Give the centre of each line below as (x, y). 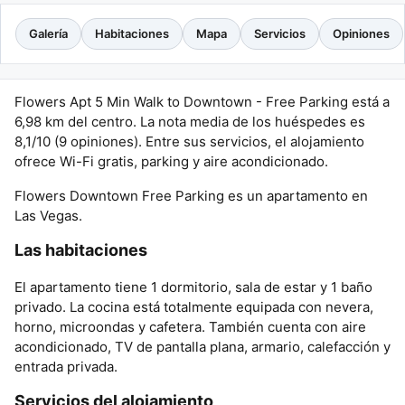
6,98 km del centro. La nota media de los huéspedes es (190, 122)
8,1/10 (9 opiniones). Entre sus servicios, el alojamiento (189, 141)
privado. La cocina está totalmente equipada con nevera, (194, 307)
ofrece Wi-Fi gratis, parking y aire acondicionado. (171, 161)
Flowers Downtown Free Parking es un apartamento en (191, 196)
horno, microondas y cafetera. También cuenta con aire (190, 327)
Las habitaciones (81, 250)
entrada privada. (66, 367)
